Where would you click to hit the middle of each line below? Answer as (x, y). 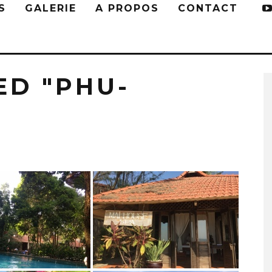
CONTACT (208, 8)
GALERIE (51, 8)
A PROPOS (127, 8)
